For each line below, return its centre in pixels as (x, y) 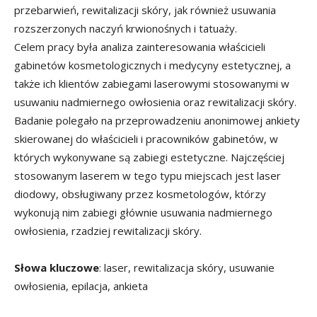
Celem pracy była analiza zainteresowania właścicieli (140, 46)
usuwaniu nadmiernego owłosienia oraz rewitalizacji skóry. (155, 102)
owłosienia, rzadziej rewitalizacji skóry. (108, 230)
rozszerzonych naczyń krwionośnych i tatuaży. (126, 28)
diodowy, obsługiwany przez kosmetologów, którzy (140, 194)
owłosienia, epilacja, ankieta (81, 286)
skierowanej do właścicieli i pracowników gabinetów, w (146, 138)
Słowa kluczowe (57, 267)
